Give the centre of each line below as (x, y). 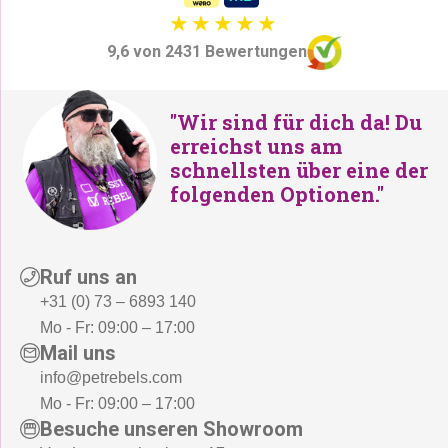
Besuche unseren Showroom (171, 428)
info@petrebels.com (111, 377)
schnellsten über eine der (299, 169)
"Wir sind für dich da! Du (296, 121)
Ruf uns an (88, 276)
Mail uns (78, 352)
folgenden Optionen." (277, 193)
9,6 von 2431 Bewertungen (206, 52)
